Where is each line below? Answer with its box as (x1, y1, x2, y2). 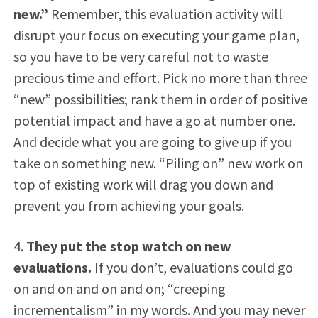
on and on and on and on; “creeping (13, 279, 226, 297)
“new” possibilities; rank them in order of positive (13, 89, 307, 108)
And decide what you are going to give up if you (13, 132, 292, 150)
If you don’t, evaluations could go (91, 258, 293, 276)
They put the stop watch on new (26, 236, 231, 255)
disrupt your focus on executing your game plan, (13, 26, 300, 44)
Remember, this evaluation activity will (48, 4, 283, 23)
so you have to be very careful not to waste (13, 47, 268, 65)
